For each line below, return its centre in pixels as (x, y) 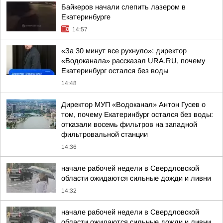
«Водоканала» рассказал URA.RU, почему (133, 61)
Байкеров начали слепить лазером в (123, 7)
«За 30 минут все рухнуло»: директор (124, 51)
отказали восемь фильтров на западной (129, 124)
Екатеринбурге (86, 17)
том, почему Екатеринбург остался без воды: (137, 114)
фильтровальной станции (105, 134)
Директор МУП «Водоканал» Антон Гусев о (133, 105)
